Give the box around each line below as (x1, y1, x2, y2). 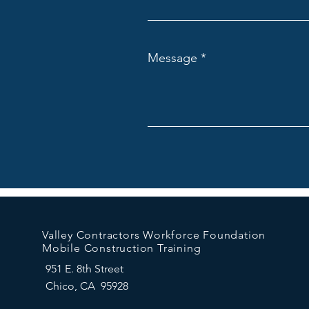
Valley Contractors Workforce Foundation (41, 228, 266, 241)
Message (148, 50, 197, 66)
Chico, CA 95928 (45, 279, 128, 292)
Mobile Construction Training (41, 241, 201, 255)
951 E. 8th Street (45, 262, 123, 275)
